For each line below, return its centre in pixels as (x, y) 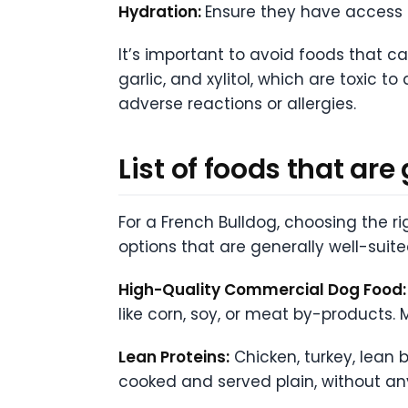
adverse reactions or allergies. (237, 103)
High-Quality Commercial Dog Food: (262, 289)
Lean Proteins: (174, 357)
